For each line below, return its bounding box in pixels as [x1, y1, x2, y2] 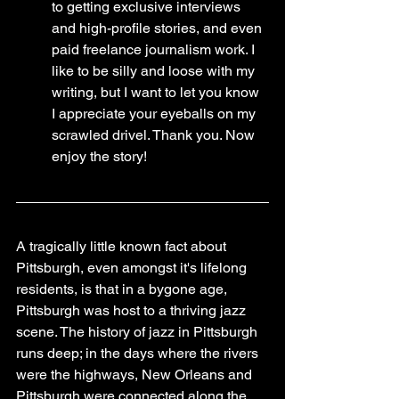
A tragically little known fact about [16, 238, 230, 256]
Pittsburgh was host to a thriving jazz [16, 302, 249, 320]
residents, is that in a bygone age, [16, 281, 231, 298]
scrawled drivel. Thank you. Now [52, 126, 258, 144]
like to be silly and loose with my [52, 62, 258, 80]
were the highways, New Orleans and [16, 366, 256, 384]
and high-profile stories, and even [52, 20, 265, 37]
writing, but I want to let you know [52, 84, 263, 102]
